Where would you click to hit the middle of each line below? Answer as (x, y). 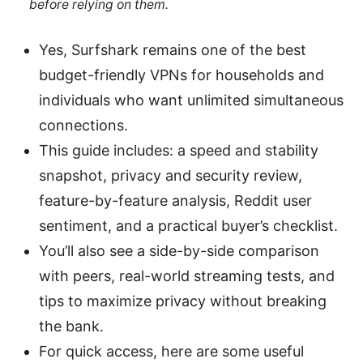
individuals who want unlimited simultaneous (191, 100)
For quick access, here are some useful (171, 352)
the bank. (71, 327)
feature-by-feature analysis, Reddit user (175, 201)
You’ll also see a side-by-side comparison (179, 251)
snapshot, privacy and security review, (171, 176)
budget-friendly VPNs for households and (181, 75)
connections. (83, 126)
